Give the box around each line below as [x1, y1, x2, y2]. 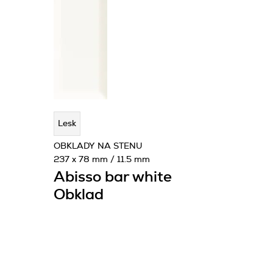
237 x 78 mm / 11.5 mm [54, 155, 150, 164]
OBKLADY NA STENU [54, 142, 142, 151]
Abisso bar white [54, 170, 172, 185]
